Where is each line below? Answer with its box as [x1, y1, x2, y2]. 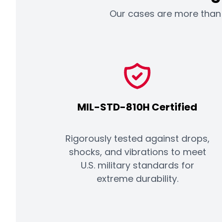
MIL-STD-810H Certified [77, 100, 198, 114]
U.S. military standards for [80, 159, 194, 172]
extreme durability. [96, 172, 178, 185]
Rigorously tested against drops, [65, 132, 210, 145]
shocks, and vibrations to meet [68, 146, 206, 159]
